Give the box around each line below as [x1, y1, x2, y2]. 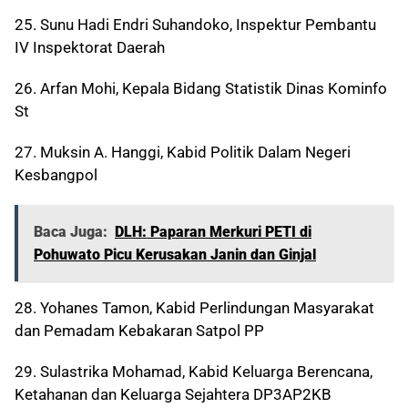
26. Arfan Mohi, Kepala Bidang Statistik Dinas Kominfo [15, 79, 387, 98]
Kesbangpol [15, 166, 97, 185]
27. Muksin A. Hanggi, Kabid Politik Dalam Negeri [15, 143, 351, 162]
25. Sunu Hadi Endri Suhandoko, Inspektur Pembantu [15, 15, 376, 35]
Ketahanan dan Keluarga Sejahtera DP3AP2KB [15, 385, 331, 404]
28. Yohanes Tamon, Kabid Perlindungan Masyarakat [15, 299, 374, 318]
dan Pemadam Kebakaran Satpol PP [15, 321, 264, 341]
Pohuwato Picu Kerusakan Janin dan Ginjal [34, 246, 316, 264]
